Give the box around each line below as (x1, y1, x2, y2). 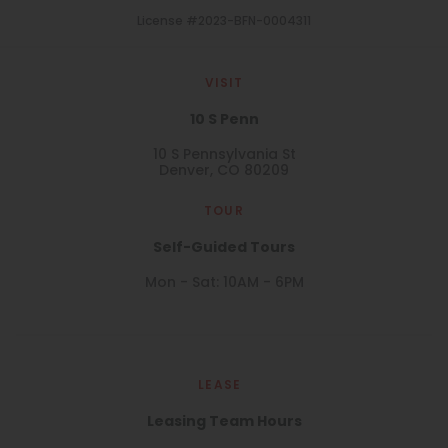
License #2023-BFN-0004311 (137, 12, 311, 33)
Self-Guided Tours (153, 236, 295, 261)
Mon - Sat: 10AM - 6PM (144, 272, 304, 296)
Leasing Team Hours (146, 410, 302, 435)
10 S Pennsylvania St (152, 144, 296, 168)
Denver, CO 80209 (159, 160, 289, 184)
